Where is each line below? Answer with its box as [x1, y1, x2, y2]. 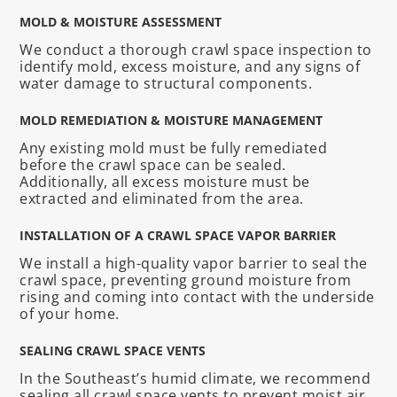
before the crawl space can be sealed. [19, 155, 286, 175]
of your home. [19, 304, 120, 324]
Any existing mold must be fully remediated [19, 138, 328, 159]
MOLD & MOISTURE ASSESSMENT [19, 13, 222, 31]
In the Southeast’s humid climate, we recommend [19, 369, 371, 389]
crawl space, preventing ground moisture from [19, 270, 352, 291]
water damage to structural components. [19, 74, 313, 94]
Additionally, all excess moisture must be [19, 172, 310, 192]
